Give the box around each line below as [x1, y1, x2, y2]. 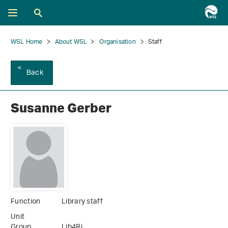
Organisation [99, 35, 136, 49]
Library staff [62, 194, 103, 210]
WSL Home [11, 35, 43, 49]
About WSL [54, 35, 88, 49]
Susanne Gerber [11, 100, 111, 116]
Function [11, 194, 41, 210]
